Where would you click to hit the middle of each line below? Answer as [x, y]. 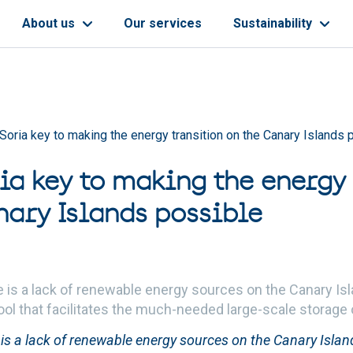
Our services [163, 23]
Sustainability [274, 23]
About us [50, 23]
